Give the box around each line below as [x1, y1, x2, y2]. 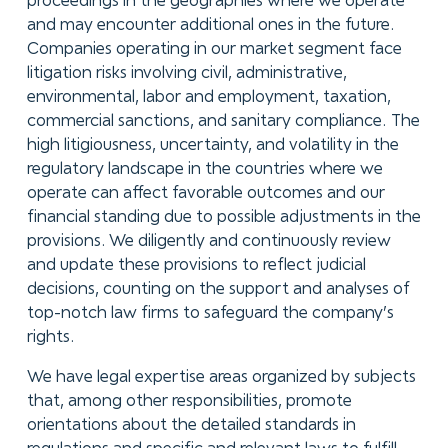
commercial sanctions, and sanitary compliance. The [26, 114, 420, 130]
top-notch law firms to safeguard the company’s [26, 306, 394, 322]
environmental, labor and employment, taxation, [26, 90, 391, 106]
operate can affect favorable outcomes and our [26, 186, 385, 202]
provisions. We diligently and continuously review [26, 234, 391, 250]
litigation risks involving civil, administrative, [26, 66, 347, 82]
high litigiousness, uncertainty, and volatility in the [26, 138, 399, 154]
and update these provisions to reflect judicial [26, 258, 366, 274]
